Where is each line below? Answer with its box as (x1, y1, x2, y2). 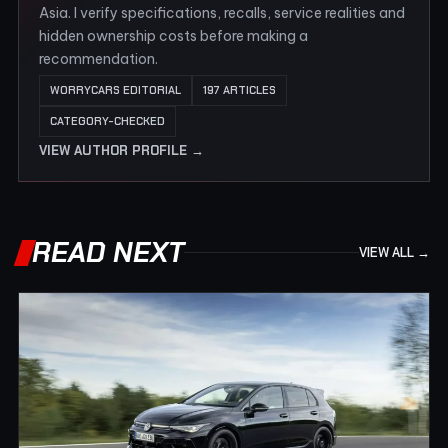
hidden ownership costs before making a (39, 26, 308, 45)
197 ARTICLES (203, 82, 276, 97)
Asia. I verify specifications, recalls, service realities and (39, 3, 405, 22)
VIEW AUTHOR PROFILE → (39, 141, 204, 159)
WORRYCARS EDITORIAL (50, 82, 181, 97)
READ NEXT (32, 233, 184, 271)
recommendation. (39, 49, 158, 68)
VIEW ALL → (359, 243, 430, 261)
